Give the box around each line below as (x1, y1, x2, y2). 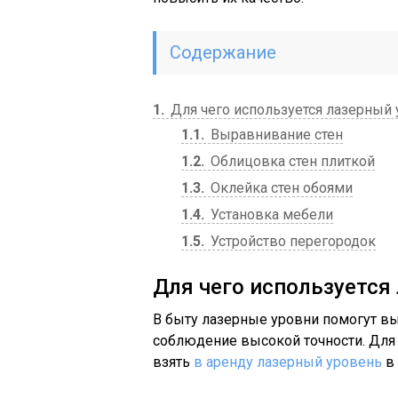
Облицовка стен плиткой (207, 153, 375, 170)
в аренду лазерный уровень (194, 354, 382, 370)
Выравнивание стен (207, 126, 343, 143)
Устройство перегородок (207, 233, 376, 250)
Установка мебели (207, 206, 333, 223)
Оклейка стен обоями (207, 179, 353, 196)
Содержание (170, 42, 276, 63)
